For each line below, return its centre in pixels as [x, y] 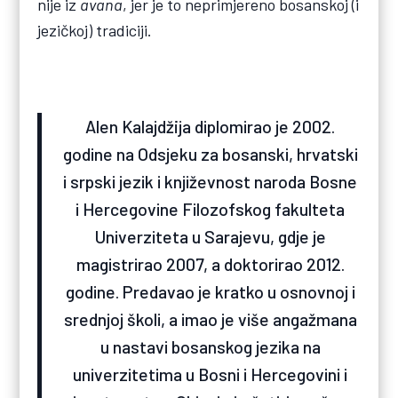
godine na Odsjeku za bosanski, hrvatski [210, 154]
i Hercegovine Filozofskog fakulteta [210, 209]
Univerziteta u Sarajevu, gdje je [210, 237]
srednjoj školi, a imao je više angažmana [210, 319]
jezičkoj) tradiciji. [95, 30]
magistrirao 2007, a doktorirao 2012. [210, 264]
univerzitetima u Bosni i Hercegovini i [210, 374]
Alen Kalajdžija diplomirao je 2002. [210, 127]
